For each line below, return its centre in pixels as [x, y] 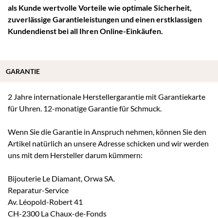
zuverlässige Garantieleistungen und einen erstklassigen [105, 19]
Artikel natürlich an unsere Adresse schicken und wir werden [108, 143]
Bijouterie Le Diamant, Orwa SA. [61, 178]
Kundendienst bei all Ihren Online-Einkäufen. [85, 31]
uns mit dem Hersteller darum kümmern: [75, 155]
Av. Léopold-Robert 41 [45, 201]
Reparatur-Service [38, 190]
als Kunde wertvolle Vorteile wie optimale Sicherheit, [100, 7]
